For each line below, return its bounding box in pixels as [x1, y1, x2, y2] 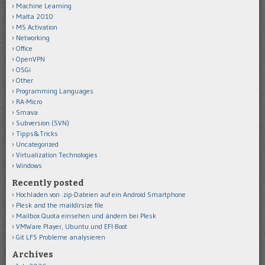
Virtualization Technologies [16, 150, 98, 159]
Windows [16, 160, 42, 170]
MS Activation [16, 22, 57, 31]
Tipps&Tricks [16, 128, 58, 138]
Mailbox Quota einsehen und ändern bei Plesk [16, 211, 156, 220]
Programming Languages [16, 86, 93, 95]
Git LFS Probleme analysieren [16, 232, 105, 241]
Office [16, 43, 33, 53]
